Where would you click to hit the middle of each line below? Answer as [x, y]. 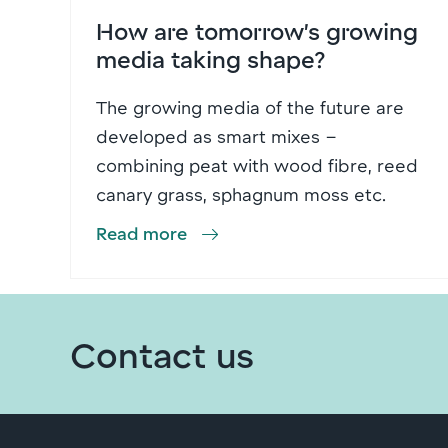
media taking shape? [211, 59]
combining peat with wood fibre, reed [257, 165]
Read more [141, 233]
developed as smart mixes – [216, 136]
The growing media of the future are [250, 107]
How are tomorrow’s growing [257, 31]
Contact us [162, 354]
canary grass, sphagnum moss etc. [241, 194]
